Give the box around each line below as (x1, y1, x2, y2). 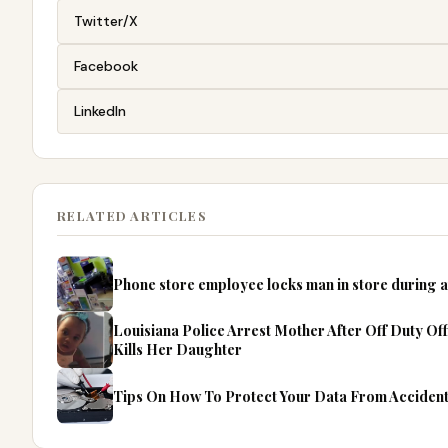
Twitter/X (74, 12, 138, 31)
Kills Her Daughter (113, 339, 242, 360)
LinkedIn (74, 102, 126, 121)
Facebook (74, 57, 138, 76)
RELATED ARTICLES (57, 207, 207, 225)
